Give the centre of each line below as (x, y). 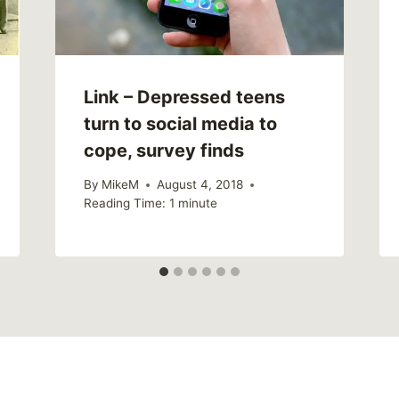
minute (197, 204)
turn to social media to (180, 123)
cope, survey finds (163, 150)
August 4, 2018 (199, 185)
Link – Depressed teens (184, 97)
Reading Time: (124, 204)
